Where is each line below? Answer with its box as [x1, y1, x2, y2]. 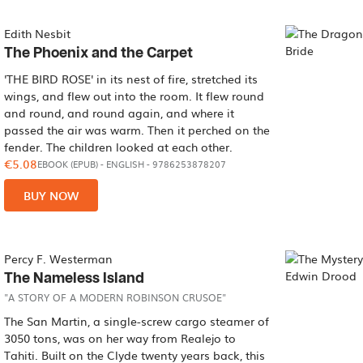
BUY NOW [23, 186, 79, 204]
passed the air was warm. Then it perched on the [4, 122, 271, 138]
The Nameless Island [4, 271, 145, 286]
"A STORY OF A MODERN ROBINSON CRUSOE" [4, 290, 227, 305]
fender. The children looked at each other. [4, 139, 233, 155]
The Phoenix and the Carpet [4, 45, 194, 61]
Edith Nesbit [4, 25, 71, 41]
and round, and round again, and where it [4, 105, 235, 121]
